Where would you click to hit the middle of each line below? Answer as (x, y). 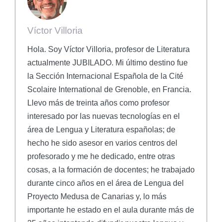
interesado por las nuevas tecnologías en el (104, 116)
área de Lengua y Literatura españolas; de (101, 129)
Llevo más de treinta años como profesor (98, 103)
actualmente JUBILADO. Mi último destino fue (108, 62)
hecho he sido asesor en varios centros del (102, 143)
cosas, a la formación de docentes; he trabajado (111, 169)
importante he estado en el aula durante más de (111, 210)
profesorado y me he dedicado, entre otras (101, 156)
